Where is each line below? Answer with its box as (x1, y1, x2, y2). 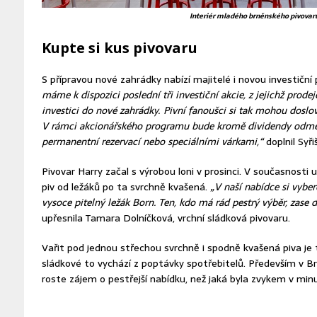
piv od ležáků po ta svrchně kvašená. (41, 178, 210, 195)
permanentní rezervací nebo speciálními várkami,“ (41, 133, 263, 149)
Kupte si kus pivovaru (41, 38, 197, 57)
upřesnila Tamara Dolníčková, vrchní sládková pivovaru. (41, 209, 290, 226)
